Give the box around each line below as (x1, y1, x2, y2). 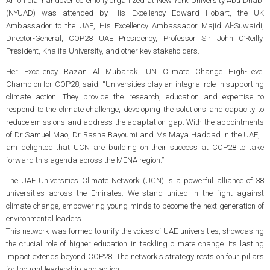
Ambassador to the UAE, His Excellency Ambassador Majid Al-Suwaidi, (5, 21, 265, 31)
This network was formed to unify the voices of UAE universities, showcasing (5, 227, 265, 236)
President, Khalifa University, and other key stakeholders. (5, 46, 199, 56)
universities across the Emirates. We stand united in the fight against (5, 189, 265, 198)
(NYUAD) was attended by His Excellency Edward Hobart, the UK (5, 8, 265, 18)
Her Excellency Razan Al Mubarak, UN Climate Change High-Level (5, 67, 265, 77)
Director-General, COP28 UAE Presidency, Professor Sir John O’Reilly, (5, 34, 265, 43)
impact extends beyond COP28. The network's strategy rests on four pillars (5, 252, 265, 262)
